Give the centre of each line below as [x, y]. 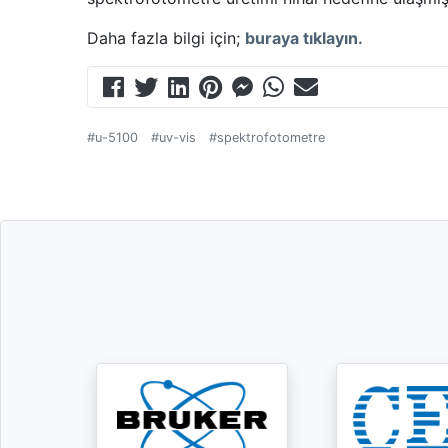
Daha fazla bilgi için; [166, 38]
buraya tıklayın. [304, 38]
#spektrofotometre [267, 137]
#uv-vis [173, 137]
